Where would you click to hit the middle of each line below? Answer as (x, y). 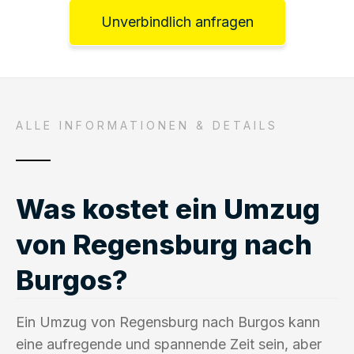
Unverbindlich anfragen (177, 21)
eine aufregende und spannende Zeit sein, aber (169, 344)
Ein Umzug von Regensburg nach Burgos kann (168, 322)
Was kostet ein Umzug (168, 208)
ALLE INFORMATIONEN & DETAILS (147, 125)
